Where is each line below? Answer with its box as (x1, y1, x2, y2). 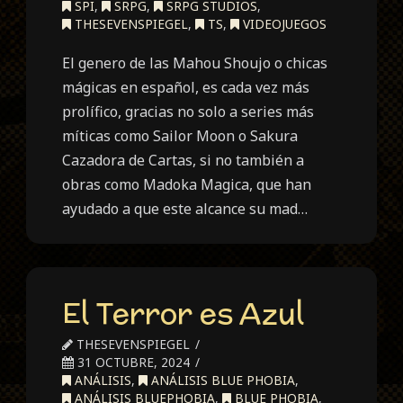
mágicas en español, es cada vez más (62, 77, 310, 98)
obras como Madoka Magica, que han (62, 175, 312, 195)
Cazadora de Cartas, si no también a (62, 150, 305, 171)
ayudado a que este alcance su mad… (62, 199, 309, 219)
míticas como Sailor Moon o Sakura (62, 126, 299, 147)
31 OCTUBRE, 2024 (74, 353, 191, 371)
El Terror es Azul (62, 291, 305, 334)
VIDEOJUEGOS (239, 15, 327, 33)
